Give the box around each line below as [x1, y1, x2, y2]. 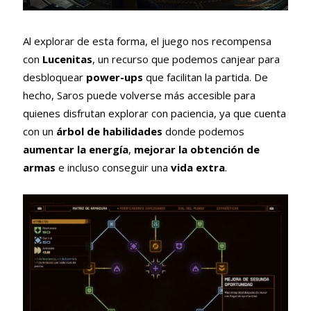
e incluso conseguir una [55, 160, 171, 175]
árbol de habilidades [56, 124, 162, 139]
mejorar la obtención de [133, 142, 260, 157]
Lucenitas [42, 52, 92, 67]
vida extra [170, 160, 225, 175]
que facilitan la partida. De [142, 70, 268, 85]
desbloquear [22, 70, 86, 85]
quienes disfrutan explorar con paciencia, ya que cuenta [22, 106, 286, 121]
